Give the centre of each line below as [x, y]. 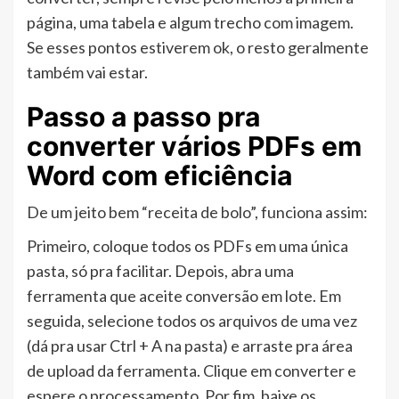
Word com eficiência [159, 176]
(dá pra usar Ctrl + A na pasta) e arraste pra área [190, 346]
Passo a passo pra [143, 117]
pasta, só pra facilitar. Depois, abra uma [160, 271]
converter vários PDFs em [194, 147]
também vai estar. [87, 73]
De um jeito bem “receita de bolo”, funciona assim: [197, 212]
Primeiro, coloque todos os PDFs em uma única [187, 246]
